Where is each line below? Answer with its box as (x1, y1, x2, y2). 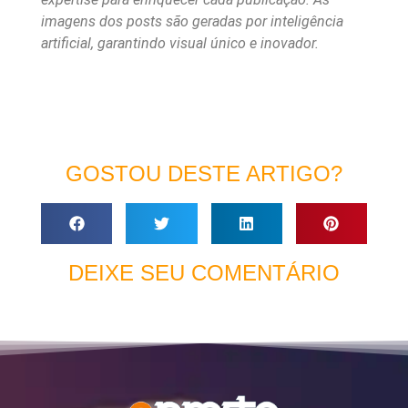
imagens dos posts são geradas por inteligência (41, 13, 343, 31)
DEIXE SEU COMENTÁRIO (68, 260, 340, 286)
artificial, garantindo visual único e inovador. (41, 35, 319, 53)
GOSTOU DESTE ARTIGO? (66, 161, 342, 187)
